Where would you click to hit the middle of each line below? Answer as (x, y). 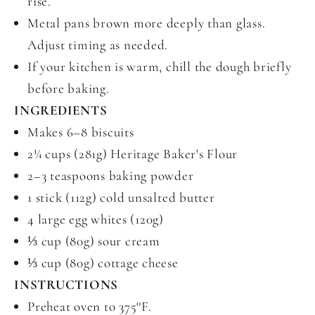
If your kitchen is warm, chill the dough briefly (160, 67)
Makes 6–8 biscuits (81, 132)
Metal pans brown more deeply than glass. (147, 23)
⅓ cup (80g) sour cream (94, 241)
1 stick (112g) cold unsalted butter (121, 198)
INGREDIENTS (61, 110)
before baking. (69, 89)
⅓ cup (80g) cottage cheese (103, 263)
